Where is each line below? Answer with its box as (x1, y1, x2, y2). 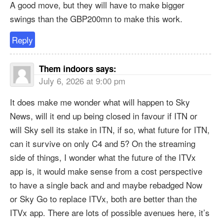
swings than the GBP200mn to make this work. (10, 12, 183, 25)
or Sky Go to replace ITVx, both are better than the (10, 192, 197, 205)
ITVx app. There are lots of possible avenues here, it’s (10, 206, 210, 219)
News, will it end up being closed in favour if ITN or (10, 110, 197, 122)
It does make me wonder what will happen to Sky (10, 96, 190, 109)
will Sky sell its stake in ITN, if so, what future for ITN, (10, 123, 210, 136)
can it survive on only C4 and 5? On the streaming (10, 137, 195, 150)
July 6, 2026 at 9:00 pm (39, 74, 125, 87)
